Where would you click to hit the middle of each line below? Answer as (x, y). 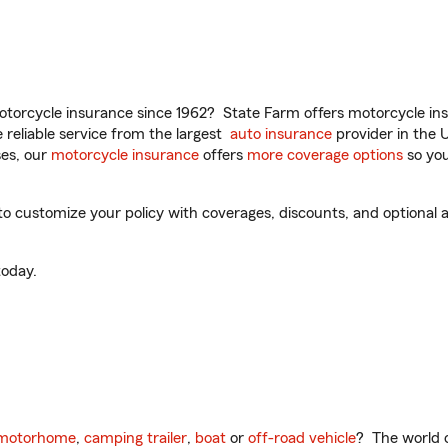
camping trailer (135, 438)
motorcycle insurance (125, 155)
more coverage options (325, 155)
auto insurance (281, 134)
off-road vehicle (302, 438)
